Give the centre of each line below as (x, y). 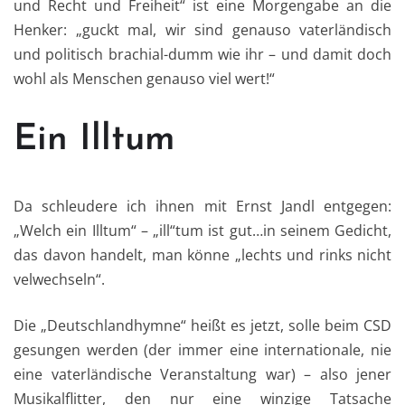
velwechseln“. (59, 280)
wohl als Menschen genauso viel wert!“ (144, 79)
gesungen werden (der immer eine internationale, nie (202, 350)
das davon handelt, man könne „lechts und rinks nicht (202, 255)
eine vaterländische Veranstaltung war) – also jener (202, 375)
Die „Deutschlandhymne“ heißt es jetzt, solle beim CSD (202, 326)
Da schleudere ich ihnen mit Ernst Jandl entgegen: (202, 207)
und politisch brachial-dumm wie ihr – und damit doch (202, 55)
